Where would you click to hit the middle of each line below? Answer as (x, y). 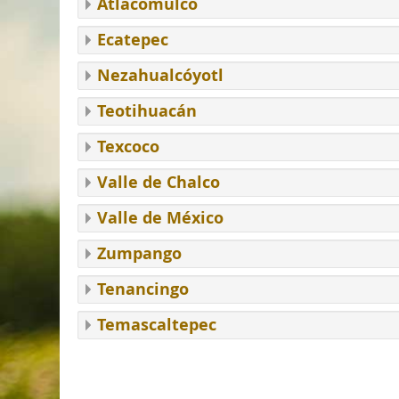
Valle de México (161, 218)
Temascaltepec (157, 325)
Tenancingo (143, 289)
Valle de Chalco (159, 182)
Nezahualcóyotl (161, 75)
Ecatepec (133, 40)
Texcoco (129, 147)
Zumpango (140, 253)
